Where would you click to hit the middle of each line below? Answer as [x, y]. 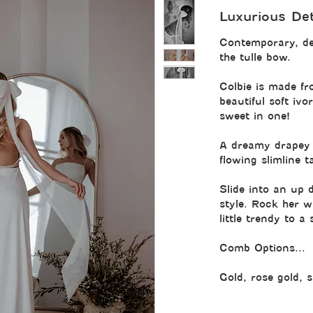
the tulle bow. [255, 57]
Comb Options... [262, 248]
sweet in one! [255, 116]
